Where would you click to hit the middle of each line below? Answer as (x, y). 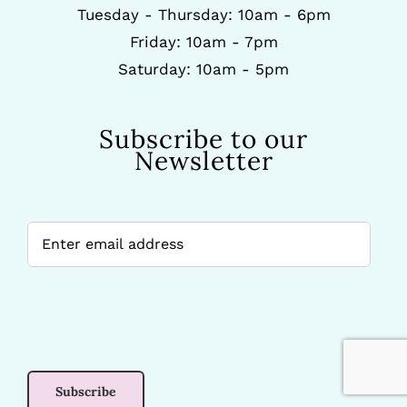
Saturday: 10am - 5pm (203, 69)
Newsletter (203, 160)
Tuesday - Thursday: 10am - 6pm (203, 14)
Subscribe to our (203, 139)
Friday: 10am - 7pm (203, 41)
